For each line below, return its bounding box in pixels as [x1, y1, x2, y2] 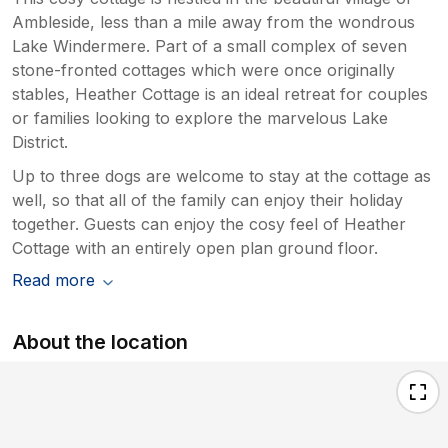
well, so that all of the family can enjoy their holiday [12, 189, 403, 210]
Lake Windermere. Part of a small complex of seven [12, 35, 407, 56]
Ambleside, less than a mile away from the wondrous [12, 11, 415, 32]
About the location [13, 329, 189, 354]
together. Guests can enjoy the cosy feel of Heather [12, 213, 406, 234]
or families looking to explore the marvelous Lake [12, 107, 388, 128]
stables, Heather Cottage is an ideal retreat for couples [12, 83, 428, 104]
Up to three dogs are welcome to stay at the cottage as [12, 165, 431, 186]
